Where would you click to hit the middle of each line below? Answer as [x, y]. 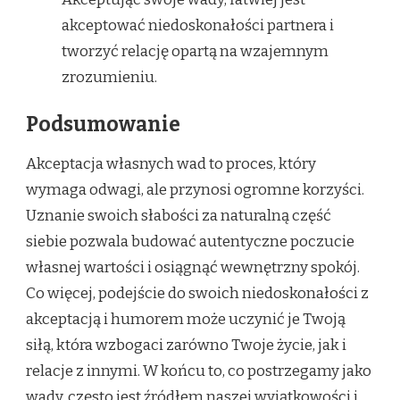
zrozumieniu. [109, 77]
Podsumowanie [103, 125]
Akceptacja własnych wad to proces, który [171, 163]
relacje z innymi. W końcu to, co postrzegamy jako [199, 371]
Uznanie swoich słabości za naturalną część [179, 215]
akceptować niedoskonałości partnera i [198, 25]
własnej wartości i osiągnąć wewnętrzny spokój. [193, 267]
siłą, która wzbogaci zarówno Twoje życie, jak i [186, 345]
